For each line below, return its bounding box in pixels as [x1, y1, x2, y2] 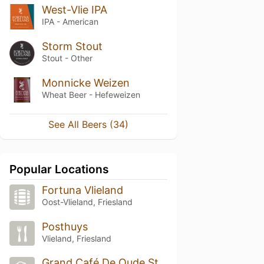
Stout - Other [41, 52, 93, 63]
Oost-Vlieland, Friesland [41, 196, 133, 207]
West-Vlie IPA [41, 4, 107, 16]
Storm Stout [41, 39, 103, 52]
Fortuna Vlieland [41, 183, 123, 196]
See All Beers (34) [48, 118, 128, 130]
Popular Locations [9, 161, 109, 176]
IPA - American [41, 16, 98, 27]
